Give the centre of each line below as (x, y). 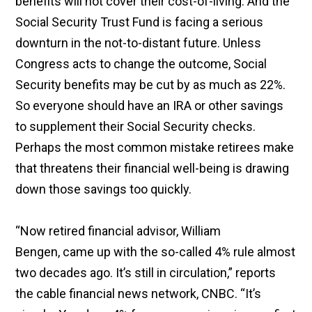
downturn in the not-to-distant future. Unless (139, 43)
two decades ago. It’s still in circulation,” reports (146, 273)
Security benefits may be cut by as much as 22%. (151, 85)
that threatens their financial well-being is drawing (153, 169)
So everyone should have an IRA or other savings (150, 106)
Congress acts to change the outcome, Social (141, 64)
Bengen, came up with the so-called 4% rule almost (156, 252)
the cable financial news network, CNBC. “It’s (139, 294)
